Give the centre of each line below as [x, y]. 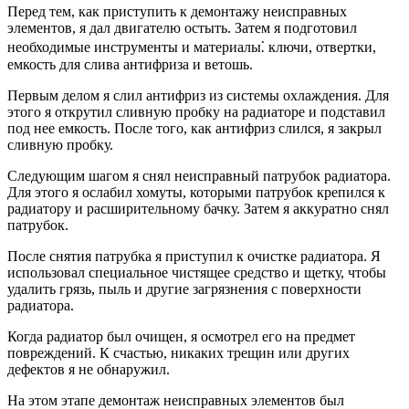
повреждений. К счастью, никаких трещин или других [178, 353]
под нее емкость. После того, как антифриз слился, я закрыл [194, 129]
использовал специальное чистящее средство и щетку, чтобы [197, 273]
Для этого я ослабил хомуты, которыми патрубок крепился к [196, 193]
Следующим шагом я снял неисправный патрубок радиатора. [199, 176]
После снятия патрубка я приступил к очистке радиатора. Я [194, 257]
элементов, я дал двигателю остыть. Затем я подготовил [182, 28]
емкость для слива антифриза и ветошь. [130, 65]
